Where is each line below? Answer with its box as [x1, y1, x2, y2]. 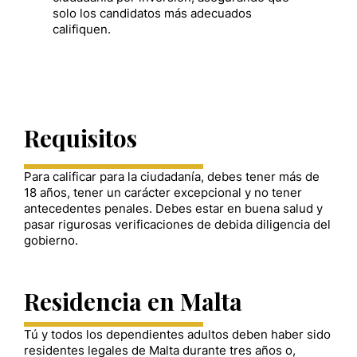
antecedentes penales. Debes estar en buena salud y [24, 201, 323, 216]
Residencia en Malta [24, 284, 242, 316]
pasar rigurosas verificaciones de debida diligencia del [24, 217, 331, 232]
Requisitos [24, 121, 137, 153]
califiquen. [53, 22, 111, 37]
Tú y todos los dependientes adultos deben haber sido [24, 328, 331, 343]
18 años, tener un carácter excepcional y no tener [24, 185, 302, 200]
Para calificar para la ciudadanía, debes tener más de [24, 169, 320, 184]
